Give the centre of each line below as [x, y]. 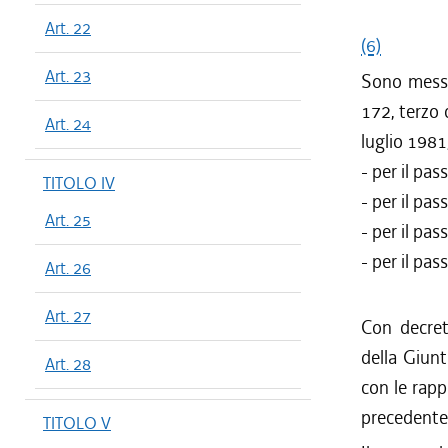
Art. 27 [68, 316]
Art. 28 [68, 364]
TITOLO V [77, 423]
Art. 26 [68, 268]
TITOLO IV [79, 183]
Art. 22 [68, 28]
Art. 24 [68, 124]
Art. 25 [68, 220]
